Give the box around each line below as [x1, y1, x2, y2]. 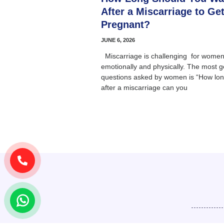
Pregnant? [101, 18, 150, 30]
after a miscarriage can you [101, 83, 187, 91]
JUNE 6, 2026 [101, 36, 135, 43]
